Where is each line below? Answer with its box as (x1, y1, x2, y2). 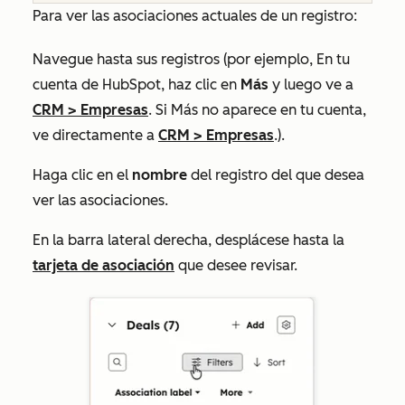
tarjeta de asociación (33, 256, 174, 274)
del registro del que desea (187, 165, 364, 184)
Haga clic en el (33, 165, 132, 184)
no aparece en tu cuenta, (198, 100, 366, 118)
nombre (132, 165, 187, 184)
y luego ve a (268, 75, 353, 93)
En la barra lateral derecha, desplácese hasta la (33, 231, 344, 249)
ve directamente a (33, 126, 158, 144)
